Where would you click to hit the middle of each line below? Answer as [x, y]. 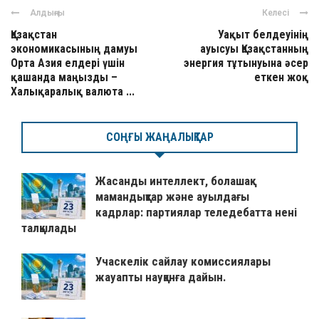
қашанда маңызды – [64, 78]
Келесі [276, 13]
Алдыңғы [47, 13]
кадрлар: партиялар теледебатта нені [196, 213]
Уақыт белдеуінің [263, 35]
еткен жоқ [281, 78]
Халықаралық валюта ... [73, 92]
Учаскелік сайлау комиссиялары [183, 262]
